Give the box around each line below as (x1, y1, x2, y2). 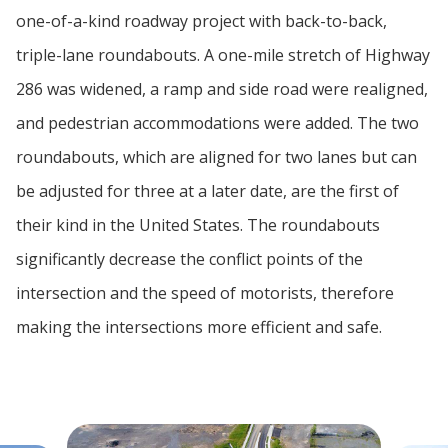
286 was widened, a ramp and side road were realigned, (16, 78, 428, 100)
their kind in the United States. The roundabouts (16, 214, 380, 236)
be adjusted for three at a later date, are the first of (16, 180, 399, 202)
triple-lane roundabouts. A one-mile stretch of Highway (16, 44, 430, 66)
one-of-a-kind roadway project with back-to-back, (16, 10, 387, 32)
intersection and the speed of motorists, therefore (16, 282, 394, 304)
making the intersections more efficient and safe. (16, 316, 382, 338)
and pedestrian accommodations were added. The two (16, 112, 419, 134)
